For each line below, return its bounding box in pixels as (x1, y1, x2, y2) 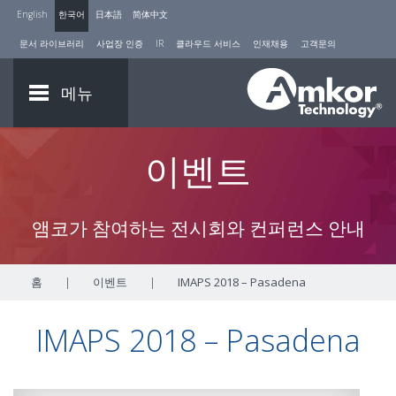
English (17, 8, 48, 20)
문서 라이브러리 (19, 37, 84, 49)
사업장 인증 (96, 37, 143, 49)
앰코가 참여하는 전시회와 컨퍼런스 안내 (31, 216, 365, 240)
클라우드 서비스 (176, 37, 240, 49)
